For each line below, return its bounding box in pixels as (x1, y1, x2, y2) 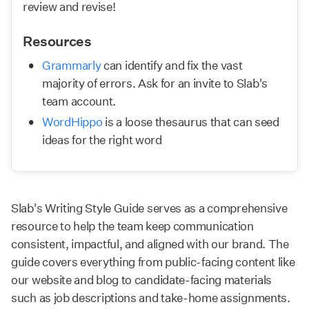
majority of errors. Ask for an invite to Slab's (42, 76, 268, 90)
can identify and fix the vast (101, 58, 243, 72)
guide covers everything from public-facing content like (11, 255, 295, 269)
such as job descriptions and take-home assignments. (11, 290, 290, 305)
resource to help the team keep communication (11, 219, 254, 233)
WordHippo (42, 114, 103, 129)
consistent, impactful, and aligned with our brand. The (11, 237, 289, 251)
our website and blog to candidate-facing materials (11, 272, 272, 287)
